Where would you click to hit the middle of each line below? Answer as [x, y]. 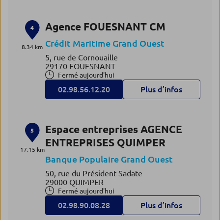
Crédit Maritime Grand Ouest [105, 43]
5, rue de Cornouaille [81, 57]
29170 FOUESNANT [80, 66]
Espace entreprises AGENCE [113, 129]
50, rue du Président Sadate [94, 173]
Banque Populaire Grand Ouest [109, 159]
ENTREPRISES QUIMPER [105, 142]
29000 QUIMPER [74, 182]
